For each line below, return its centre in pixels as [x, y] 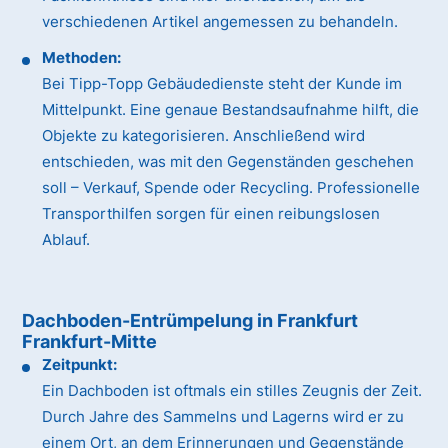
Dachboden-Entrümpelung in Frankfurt [190, 321]
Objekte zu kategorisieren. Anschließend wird [204, 136]
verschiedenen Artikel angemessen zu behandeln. [220, 22]
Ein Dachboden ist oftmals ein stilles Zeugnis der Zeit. [232, 391]
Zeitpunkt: [80, 365]
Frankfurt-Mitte [90, 342]
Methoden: [82, 58]
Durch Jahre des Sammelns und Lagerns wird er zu [223, 417]
